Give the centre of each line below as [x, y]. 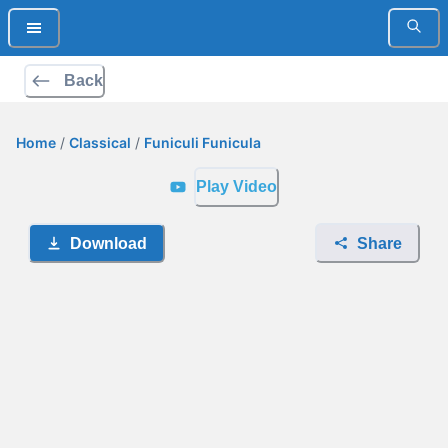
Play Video [236, 186]
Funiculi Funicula [202, 142]
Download [108, 243]
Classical [100, 142]
